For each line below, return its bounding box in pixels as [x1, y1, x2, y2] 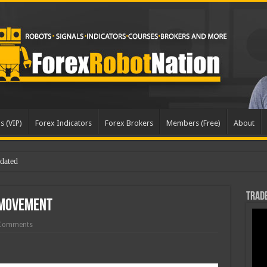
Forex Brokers [104, 119, 153, 128]
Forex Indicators [35, 119, 92, 128]
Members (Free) [166, 119, 221, 128]
